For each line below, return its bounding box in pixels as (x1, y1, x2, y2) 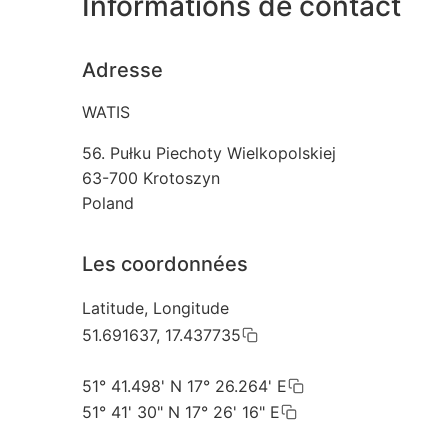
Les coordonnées (82, 252, 248, 277)
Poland (82, 193, 134, 214)
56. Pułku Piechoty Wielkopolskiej (82, 143, 336, 164)
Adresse (82, 58, 163, 83)
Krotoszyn (143, 168, 220, 189)
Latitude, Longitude (82, 298, 229, 319)
